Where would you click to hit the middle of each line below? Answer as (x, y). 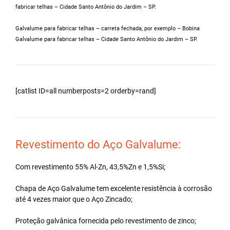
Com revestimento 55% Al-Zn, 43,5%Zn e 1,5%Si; (90, 167)
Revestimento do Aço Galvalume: (98, 144)
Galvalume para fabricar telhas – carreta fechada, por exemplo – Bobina (108, 28)
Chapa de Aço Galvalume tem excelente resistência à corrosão (114, 188)
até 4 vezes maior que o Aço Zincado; (74, 199)
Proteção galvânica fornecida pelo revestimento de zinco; (106, 221)
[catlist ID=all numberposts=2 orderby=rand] (86, 91)
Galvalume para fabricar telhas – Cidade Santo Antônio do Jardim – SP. (107, 39)
